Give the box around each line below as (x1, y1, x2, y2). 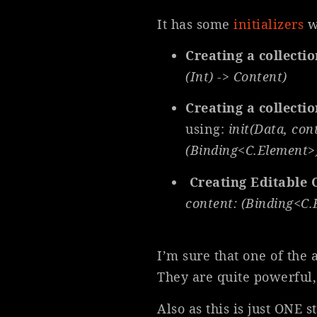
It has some (157, 15, 234, 33)
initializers (234, 15, 304, 33)
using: (185, 120, 229, 138)
